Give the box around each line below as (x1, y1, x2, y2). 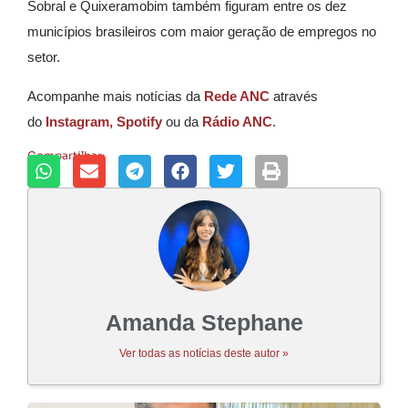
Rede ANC (204, 87, 270, 104)
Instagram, (46, 113, 113, 129)
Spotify (117, 113, 162, 129)
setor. (27, 49, 60, 66)
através (270, 87, 318, 104)
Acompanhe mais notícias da (27, 87, 204, 104)
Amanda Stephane (105, 310, 303, 336)
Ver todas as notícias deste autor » (119, 347, 289, 361)
